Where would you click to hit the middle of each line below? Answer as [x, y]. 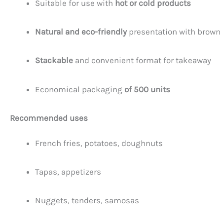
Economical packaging [80, 89]
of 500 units [147, 89]
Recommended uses [49, 118]
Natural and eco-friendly [81, 32]
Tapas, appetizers [68, 172]
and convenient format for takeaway [142, 60]
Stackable [54, 60]
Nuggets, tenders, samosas [87, 201]
